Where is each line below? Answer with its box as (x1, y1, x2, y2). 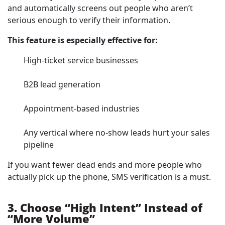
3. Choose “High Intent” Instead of (8, 200, 202, 215)
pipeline (24, 139, 54, 151)
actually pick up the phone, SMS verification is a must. (8, 171, 211, 183)
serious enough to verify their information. (8, 15, 170, 26)
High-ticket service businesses (24, 55, 138, 66)
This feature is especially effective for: (8, 35, 158, 46)
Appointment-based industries (24, 103, 140, 115)
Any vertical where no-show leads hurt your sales (24, 127, 210, 139)
